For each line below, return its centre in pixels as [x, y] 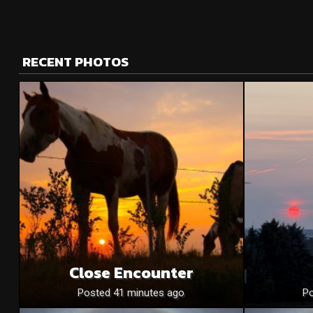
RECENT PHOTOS [75, 62]
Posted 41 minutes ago [131, 293]
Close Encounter [131, 273]
